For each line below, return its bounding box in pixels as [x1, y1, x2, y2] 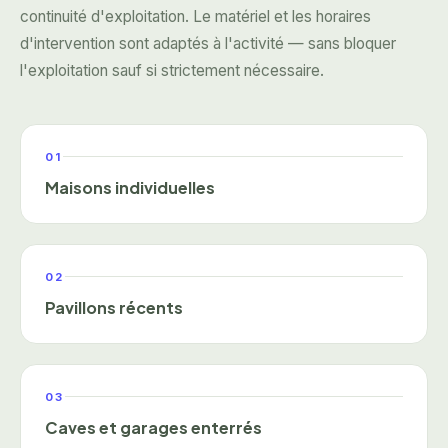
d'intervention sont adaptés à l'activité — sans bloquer [20, 33, 396, 53]
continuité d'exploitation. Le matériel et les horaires [20, 6, 371, 26]
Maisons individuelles [45, 176, 215, 198]
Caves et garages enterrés [45, 416, 262, 438]
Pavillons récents [45, 296, 183, 318]
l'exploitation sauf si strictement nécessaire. [20, 60, 324, 80]
